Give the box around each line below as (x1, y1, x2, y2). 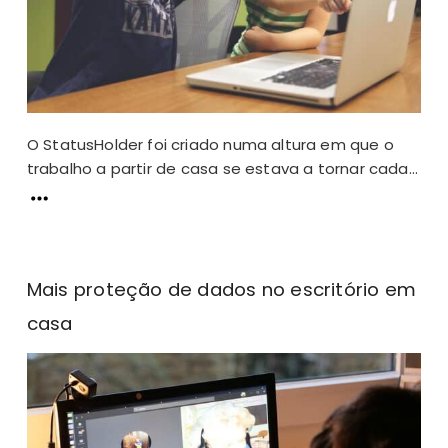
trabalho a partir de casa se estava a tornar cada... (26, 158, 419, 180)
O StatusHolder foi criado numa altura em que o (26, 134, 394, 156)
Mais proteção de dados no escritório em (26, 277, 416, 303)
